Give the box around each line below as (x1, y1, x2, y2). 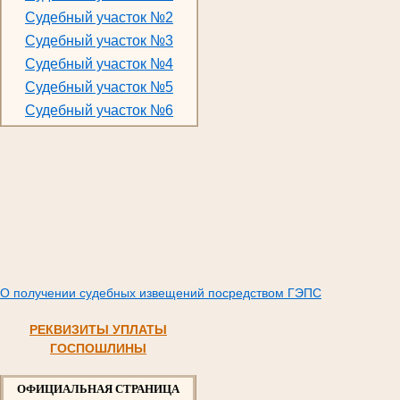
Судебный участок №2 (25, 9, 173, 25)
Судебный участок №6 (25, 102, 173, 118)
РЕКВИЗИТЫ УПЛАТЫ (29, 322, 167, 337)
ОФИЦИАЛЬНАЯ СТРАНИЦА (17, 382, 179, 396)
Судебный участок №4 (25, 55, 173, 71)
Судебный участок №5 (25, 79, 173, 95)
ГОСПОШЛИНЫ (50, 341, 146, 356)
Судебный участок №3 (25, 32, 173, 48)
